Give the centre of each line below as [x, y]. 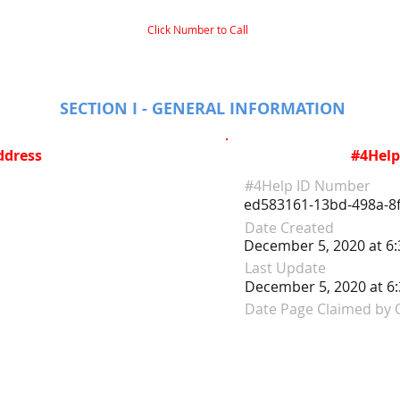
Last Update [285, 268]
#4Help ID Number [308, 186]
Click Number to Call [198, 29]
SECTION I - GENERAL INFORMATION [203, 108]
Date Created [289, 228]
